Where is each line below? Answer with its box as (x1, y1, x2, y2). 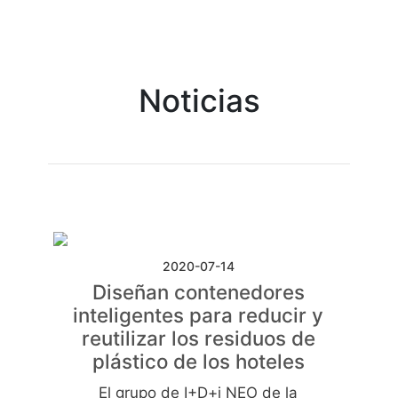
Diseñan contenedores (92, 279, 305, 304)
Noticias (138, 81, 260, 119)
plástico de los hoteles (92, 348, 305, 373)
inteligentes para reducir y (73, 302, 323, 327)
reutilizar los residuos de (81, 325, 315, 350)
